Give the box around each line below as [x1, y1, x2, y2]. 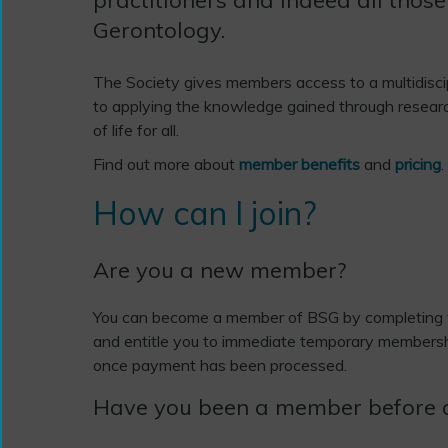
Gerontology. [92, 15, 225, 44]
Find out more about [92, 153, 239, 174]
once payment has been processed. [92, 354, 347, 375]
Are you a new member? [92, 255, 346, 284]
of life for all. [92, 119, 183, 140]
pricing [394, 153, 441, 174]
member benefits [238, 153, 360, 174]
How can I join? [92, 192, 316, 233]
